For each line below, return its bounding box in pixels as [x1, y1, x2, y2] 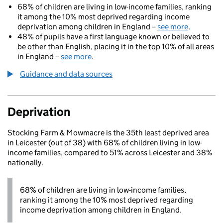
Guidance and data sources [20, 69, 112, 79]
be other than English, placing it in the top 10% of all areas [17, 42, 214, 51]
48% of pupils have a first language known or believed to [17, 32, 210, 41]
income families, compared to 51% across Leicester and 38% [7, 148, 213, 157]
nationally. [7, 158, 43, 167]
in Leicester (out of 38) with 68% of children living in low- [7, 138, 202, 147]
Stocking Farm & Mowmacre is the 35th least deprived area [7, 128, 209, 137]
